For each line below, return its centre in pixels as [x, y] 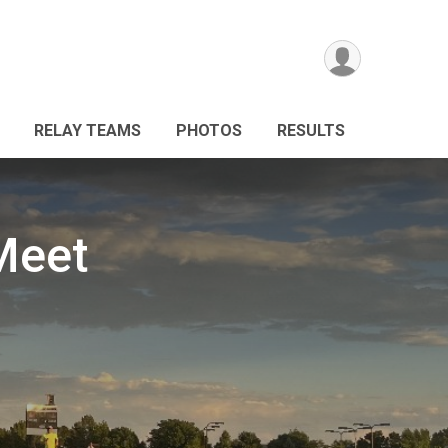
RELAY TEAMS [87, 130]
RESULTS [311, 130]
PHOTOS [209, 130]
